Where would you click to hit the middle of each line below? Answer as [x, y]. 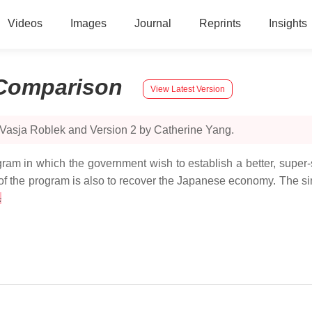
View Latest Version [188, 89]
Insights [288, 23]
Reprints [220, 23]
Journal [153, 23]
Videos [25, 23]
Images [88, 23]
